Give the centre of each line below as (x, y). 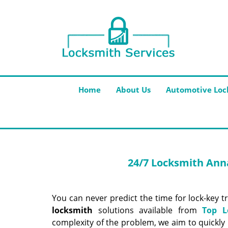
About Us (133, 90)
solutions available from (148, 210)
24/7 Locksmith (166, 163)
